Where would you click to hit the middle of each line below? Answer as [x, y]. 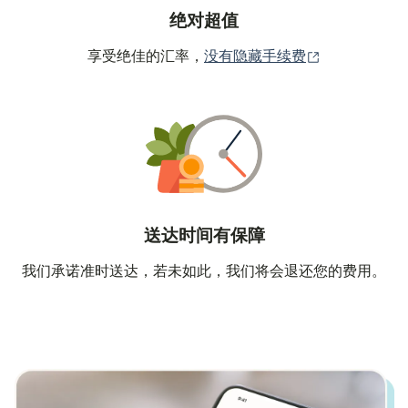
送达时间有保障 [204, 236]
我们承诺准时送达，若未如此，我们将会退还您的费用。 [204, 271]
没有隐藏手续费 [255, 56]
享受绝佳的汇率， [146, 56]
